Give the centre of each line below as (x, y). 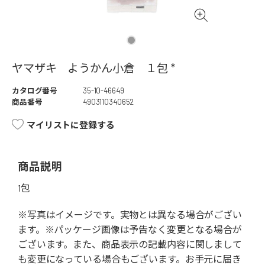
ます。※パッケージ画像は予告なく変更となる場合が (130, 230)
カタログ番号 (35, 91)
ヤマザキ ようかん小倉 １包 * (93, 68)
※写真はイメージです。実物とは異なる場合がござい (130, 215)
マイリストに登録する (71, 125)
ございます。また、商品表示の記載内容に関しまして (130, 244)
